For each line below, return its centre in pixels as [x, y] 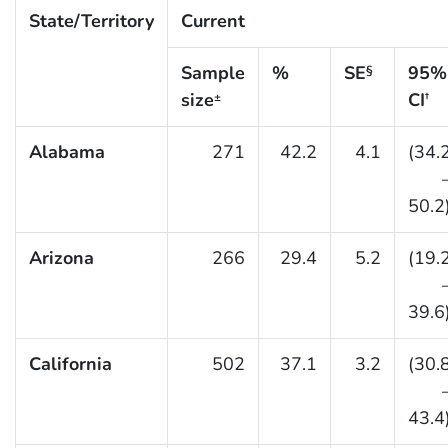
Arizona [61, 258]
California [70, 364]
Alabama [66, 152]
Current [212, 21]
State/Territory [91, 21]
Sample [212, 73]
